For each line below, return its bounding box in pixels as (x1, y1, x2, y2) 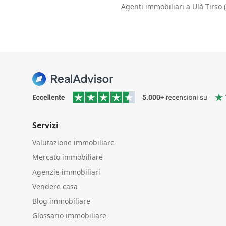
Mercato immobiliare (32, 152, 103, 162)
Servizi (32, 119, 59, 131)
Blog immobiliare (32, 196, 90, 206)
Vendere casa (32, 181, 78, 191)
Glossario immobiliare (32, 210, 106, 220)
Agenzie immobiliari (32, 166, 100, 177)
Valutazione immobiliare (32, 137, 115, 147)
